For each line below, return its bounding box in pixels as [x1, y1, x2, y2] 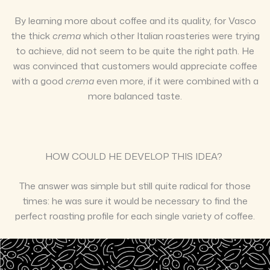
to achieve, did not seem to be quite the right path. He [16, 44, 254, 58]
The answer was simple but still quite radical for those [19, 179, 251, 193]
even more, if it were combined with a [93, 74, 259, 88]
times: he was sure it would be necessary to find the [22, 194, 248, 208]
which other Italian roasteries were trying [80, 29, 260, 43]
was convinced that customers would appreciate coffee [13, 59, 257, 73]
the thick [10, 29, 52, 43]
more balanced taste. [88, 89, 182, 103]
